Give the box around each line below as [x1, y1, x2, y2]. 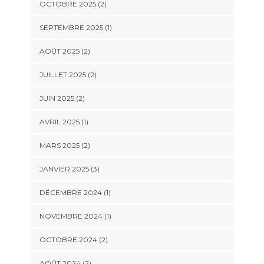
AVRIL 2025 [39, 117, 80, 127]
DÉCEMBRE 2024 [39, 188, 102, 197]
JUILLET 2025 [39, 70, 86, 80]
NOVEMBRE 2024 [39, 212, 103, 221]
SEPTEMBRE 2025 [39, 23, 103, 32]
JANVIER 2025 [39, 164, 89, 174]
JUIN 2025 [39, 94, 74, 103]
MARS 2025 [39, 141, 80, 150]
